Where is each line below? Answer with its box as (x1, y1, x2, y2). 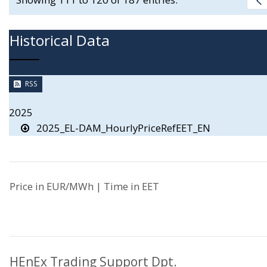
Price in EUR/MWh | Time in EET (10, 179, 159, 193)
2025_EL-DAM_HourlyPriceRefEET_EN (29, 120, 210, 135)
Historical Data (10, 30, 110, 51)
